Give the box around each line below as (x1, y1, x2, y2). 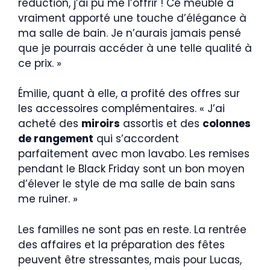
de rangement (18, 131, 93, 146)
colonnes (202, 116, 251, 131)
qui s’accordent (93, 131, 179, 146)
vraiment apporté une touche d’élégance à (18, 10, 246, 25)
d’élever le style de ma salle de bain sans (18, 177, 235, 192)
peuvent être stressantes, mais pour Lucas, (18, 252, 242, 267)
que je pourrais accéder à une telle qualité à (18, 40, 252, 55)
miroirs (81, 116, 120, 131)
